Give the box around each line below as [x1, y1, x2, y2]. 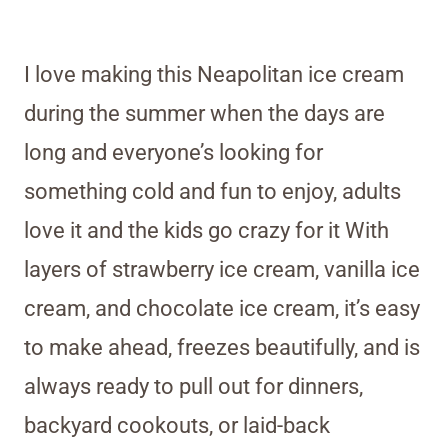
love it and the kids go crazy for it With [24, 217, 389, 243]
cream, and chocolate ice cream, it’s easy [24, 295, 420, 321]
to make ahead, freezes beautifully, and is [24, 334, 420, 360]
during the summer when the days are [24, 100, 385, 126]
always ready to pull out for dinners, [24, 373, 363, 399]
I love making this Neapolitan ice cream [24, 61, 404, 87]
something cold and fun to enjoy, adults [24, 178, 401, 204]
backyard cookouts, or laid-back [24, 412, 330, 438]
